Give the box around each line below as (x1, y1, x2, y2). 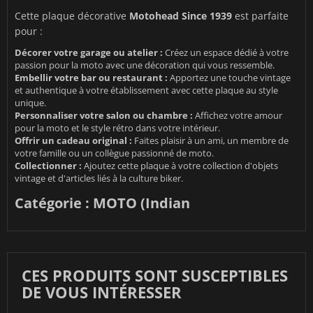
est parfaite (232, 8, 289, 22)
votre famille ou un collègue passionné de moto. (15, 146, 214, 159)
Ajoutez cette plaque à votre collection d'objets (82, 159, 278, 172)
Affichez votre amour (193, 108, 282, 122)
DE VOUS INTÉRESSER (22, 281, 182, 303)
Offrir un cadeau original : (15, 133, 132, 147)
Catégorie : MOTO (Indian (15, 193, 190, 212)
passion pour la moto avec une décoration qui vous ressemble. (15, 58, 275, 71)
